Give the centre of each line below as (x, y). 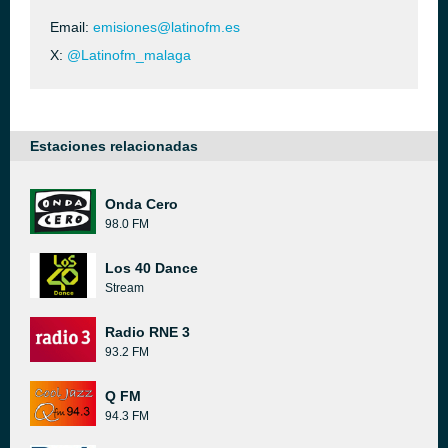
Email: (71, 27)
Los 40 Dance (151, 268)
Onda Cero (141, 204)
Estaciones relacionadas (114, 146)
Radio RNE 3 (147, 332)
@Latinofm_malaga (129, 55)
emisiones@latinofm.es (166, 27)
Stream (124, 288)
